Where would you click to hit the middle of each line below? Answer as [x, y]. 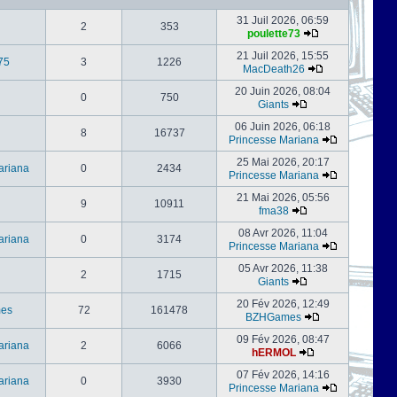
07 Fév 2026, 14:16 [283, 375]
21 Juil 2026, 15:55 [283, 56]
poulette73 [273, 34]
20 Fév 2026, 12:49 [283, 304]
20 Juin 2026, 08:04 [283, 91]
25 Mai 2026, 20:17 [283, 162]
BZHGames [273, 317]
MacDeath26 [273, 69]
